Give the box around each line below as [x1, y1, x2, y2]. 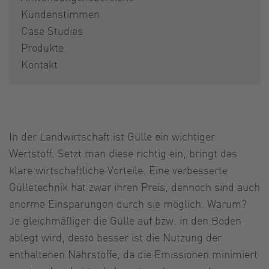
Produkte [21, 40, 64, 54]
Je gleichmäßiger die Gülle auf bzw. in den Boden [9, 213, 241, 227]
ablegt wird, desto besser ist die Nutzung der [9, 229, 222, 244]
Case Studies [21, 23, 83, 37]
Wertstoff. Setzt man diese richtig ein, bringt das [9, 145, 237, 160]
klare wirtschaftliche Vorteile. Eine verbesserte [9, 162, 228, 177]
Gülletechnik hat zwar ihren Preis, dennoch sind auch [9, 179, 260, 193]
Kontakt [21, 56, 58, 71]
